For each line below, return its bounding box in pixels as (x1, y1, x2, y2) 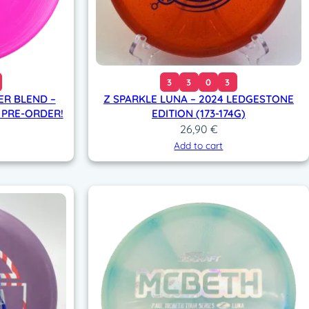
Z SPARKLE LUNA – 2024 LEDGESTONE (103, 92, 294, 106)
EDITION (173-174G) (151, 107, 246, 121)
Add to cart (174, 139, 223, 152)
